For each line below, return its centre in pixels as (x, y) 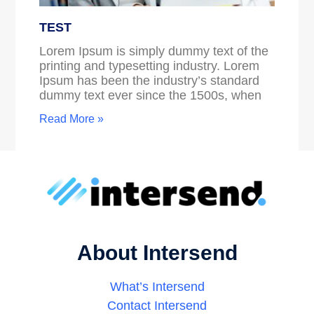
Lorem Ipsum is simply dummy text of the (154, 51)
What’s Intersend (157, 287)
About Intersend (157, 253)
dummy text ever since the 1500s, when (151, 95)
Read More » (72, 118)
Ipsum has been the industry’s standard (150, 80)
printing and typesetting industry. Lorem (150, 66)
